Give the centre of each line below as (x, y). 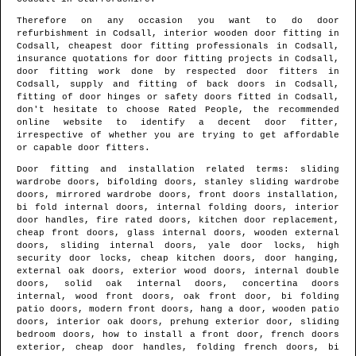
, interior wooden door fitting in (246, 34)
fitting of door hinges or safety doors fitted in (156, 97)
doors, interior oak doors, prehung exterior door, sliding (178, 322)
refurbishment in (65, 34)
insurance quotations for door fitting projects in (156, 59)
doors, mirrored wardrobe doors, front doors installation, (178, 195)
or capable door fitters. (83, 148)
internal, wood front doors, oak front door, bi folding (178, 297)
